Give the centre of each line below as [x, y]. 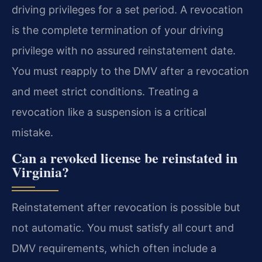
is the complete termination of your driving [118, 30]
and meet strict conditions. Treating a [105, 92]
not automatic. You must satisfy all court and [123, 228]
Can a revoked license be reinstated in [125, 158]
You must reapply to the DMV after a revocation [130, 71]
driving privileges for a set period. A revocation [127, 10]
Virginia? [40, 172]
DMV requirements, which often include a [114, 249]
